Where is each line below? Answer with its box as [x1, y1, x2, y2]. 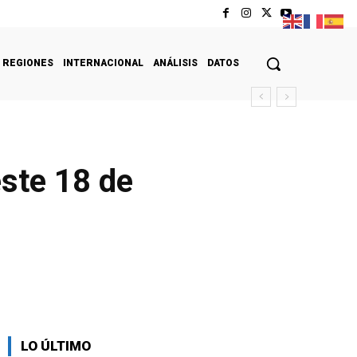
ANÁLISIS [153, 57, 198, 69]
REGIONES [2, 57, 53, 69]
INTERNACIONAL [63, 57, 143, 69]
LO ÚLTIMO [21, 337, 91, 354]
